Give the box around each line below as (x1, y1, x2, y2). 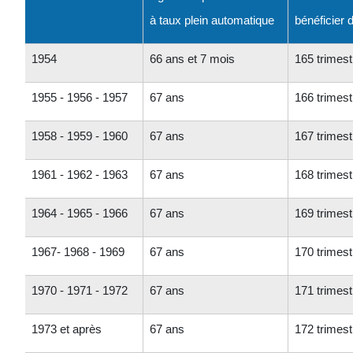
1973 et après (32, 321, 102, 336)
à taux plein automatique (150, 13, 274, 28)
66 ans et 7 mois (150, 51, 235, 65)
